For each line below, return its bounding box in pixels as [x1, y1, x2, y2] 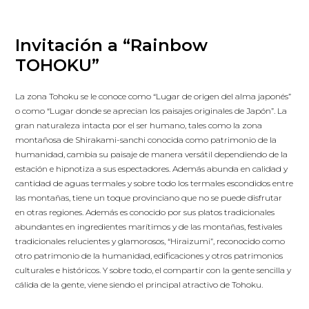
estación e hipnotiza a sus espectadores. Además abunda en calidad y [15, 163, 288, 174]
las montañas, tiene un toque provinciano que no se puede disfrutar [15, 192, 283, 203]
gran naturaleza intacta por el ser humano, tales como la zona [15, 120, 263, 130]
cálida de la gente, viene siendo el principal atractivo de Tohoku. [15, 279, 263, 290]
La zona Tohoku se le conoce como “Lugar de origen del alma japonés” [15, 91, 292, 101]
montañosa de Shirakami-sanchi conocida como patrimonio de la [15, 134, 277, 145]
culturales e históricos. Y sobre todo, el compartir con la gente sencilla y [15, 265, 292, 275]
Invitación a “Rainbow [15, 35, 208, 55]
